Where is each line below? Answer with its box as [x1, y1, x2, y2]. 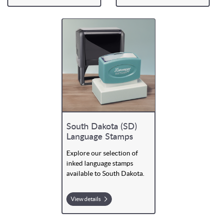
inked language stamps [66, 159, 133, 167]
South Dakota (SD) [66, 122, 137, 131]
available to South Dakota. [66, 169, 146, 177]
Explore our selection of [66, 149, 138, 157]
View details [70, 195, 102, 202]
